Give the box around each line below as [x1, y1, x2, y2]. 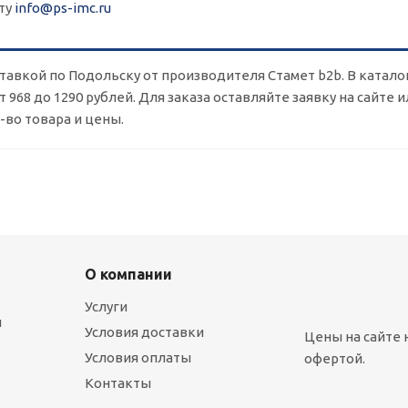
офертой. [303, 351, 365, 366]
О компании [85, 266, 172, 282]
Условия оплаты [85, 350, 191, 365]
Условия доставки [85, 324, 204, 340]
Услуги [85, 299, 127, 314]
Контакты [85, 375, 151, 391]
